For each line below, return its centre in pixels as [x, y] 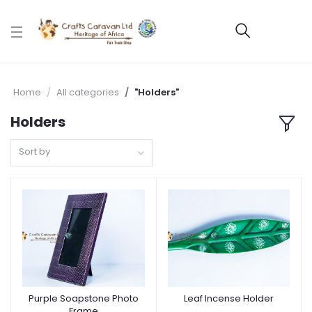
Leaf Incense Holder [228, 298]
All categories [88, 92]
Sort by [35, 151]
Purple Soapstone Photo [83, 298]
